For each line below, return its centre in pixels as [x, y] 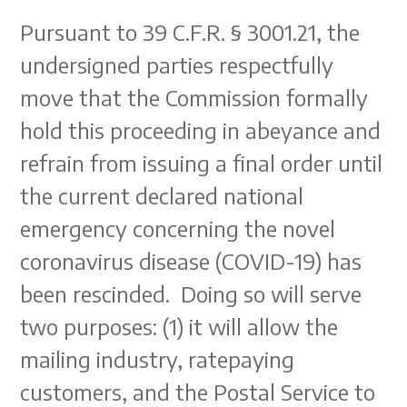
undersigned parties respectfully [177, 65]
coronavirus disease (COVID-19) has [191, 261]
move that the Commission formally [194, 97]
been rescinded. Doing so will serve [191, 293]
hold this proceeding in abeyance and [201, 130]
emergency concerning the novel [178, 228]
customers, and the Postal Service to [198, 392]
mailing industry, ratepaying [158, 359]
